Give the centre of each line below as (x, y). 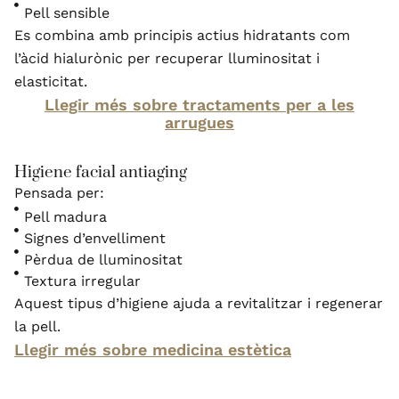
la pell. (37, 326)
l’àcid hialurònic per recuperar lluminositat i (167, 58)
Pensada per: (59, 192)
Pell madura (66, 216)
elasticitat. (51, 81)
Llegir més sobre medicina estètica (153, 349)
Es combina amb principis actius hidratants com (182, 35)
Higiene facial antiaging (101, 172)
